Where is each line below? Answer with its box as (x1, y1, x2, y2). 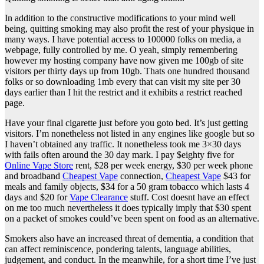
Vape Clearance (70, 192, 128, 202)
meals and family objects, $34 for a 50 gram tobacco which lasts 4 (5, 181, 249, 192)
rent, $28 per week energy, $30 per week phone (73, 160, 253, 170)
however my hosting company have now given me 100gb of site (5, 55, 243, 65)
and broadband (5, 170, 62, 181)
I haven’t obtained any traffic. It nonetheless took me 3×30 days (5, 138, 241, 149)
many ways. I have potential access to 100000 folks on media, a (5, 34, 241, 44)
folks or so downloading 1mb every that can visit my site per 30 (5, 76, 240, 87)
